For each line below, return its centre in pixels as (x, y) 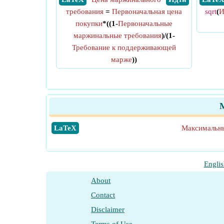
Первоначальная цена (147, 11)
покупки (89, 23)
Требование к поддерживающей (124, 47)
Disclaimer (108, 209)
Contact (103, 195)
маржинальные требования (117, 35)
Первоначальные (145, 23)
